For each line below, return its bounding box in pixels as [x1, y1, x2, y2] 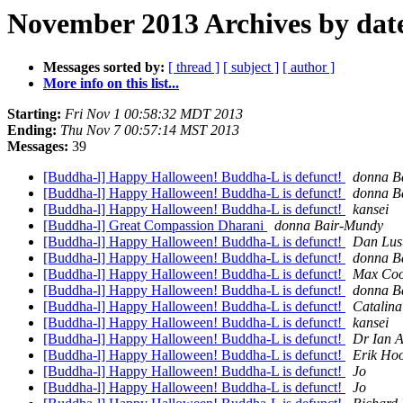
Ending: [7, 122, 57, 139]
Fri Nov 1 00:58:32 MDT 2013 [65, 106, 243, 122]
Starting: [7, 106, 61, 122]
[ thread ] [168, 59, 219, 76]
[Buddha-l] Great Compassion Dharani [43, 218, 267, 234]
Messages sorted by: [43, 59, 165, 76]
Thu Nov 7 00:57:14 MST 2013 [60, 122, 239, 139]
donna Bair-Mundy [274, 218, 383, 234]
